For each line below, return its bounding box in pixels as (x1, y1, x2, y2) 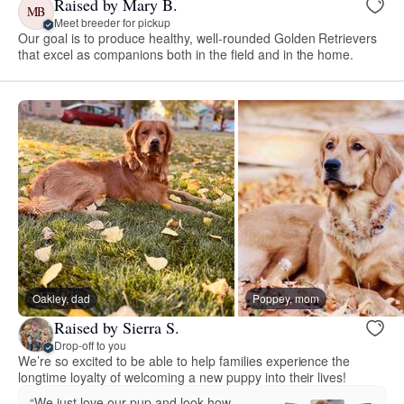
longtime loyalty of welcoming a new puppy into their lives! (18, 368, 347, 387)
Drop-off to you (54, 336, 126, 353)
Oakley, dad (32, 290, 90, 307)
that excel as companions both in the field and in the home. (18, 45, 354, 64)
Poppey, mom (252, 290, 319, 307)
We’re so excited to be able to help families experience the (18, 352, 351, 371)
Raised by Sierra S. (54, 316, 179, 338)
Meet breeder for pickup (54, 14, 170, 30)
